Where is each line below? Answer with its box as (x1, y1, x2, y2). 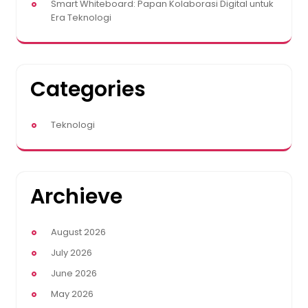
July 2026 (51, 246, 92, 260)
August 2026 (51, 225, 106, 239)
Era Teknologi (51, 11, 111, 25)
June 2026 (51, 267, 97, 280)
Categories (30, 75, 146, 104)
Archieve (30, 182, 122, 212)
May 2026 (51, 287, 93, 301)
